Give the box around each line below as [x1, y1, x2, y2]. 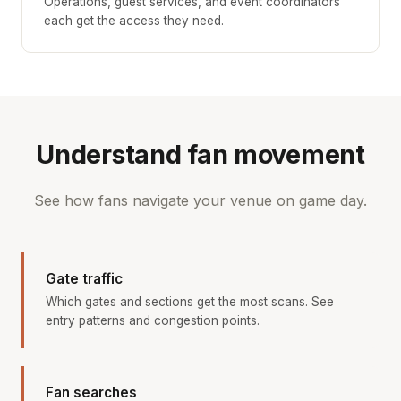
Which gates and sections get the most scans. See [46, 294, 334, 309]
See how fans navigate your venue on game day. [34, 191, 367, 209]
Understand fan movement [36, 138, 365, 170]
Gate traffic [46, 269, 123, 287]
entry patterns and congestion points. [46, 312, 260, 328]
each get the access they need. [44, 13, 224, 28]
